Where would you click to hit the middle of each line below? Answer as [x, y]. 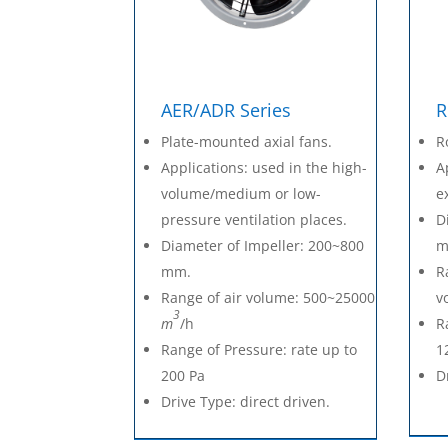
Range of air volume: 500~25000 [268, 297]
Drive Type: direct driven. [246, 401]
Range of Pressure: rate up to [259, 349]
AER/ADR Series [226, 109]
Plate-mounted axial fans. [247, 141]
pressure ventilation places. [254, 219]
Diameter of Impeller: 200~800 [263, 245]
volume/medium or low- [241, 193]
